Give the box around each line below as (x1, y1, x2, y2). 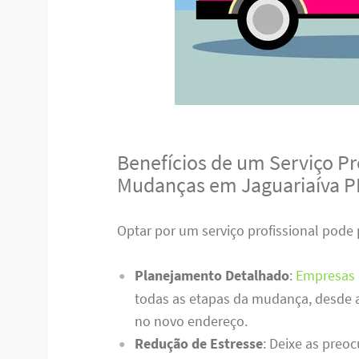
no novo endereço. (134, 312, 248, 331)
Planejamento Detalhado (134, 266, 289, 285)
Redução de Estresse (134, 334, 263, 353)
